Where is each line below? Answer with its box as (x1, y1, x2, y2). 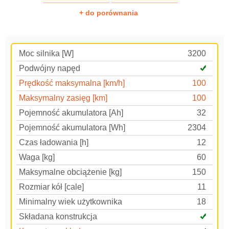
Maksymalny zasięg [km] (19, 94, 108, 102)
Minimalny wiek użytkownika (19, 197, 123, 206)
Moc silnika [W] (19, 49, 74, 58)
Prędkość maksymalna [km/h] (19, 79, 125, 87)
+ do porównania (79, 9, 138, 17)
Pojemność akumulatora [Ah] (19, 108, 124, 117)
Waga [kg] (19, 153, 55, 162)
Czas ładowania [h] (19, 138, 89, 147)
